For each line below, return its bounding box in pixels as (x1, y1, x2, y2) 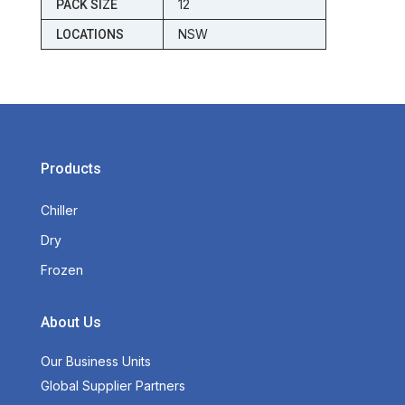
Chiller (40, 202, 78, 219)
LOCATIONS (55, 27, 124, 42)
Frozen (40, 262, 83, 278)
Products (40, 160, 101, 178)
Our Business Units (40, 353, 151, 370)
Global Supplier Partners (40, 378, 185, 394)
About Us (40, 314, 101, 332)
